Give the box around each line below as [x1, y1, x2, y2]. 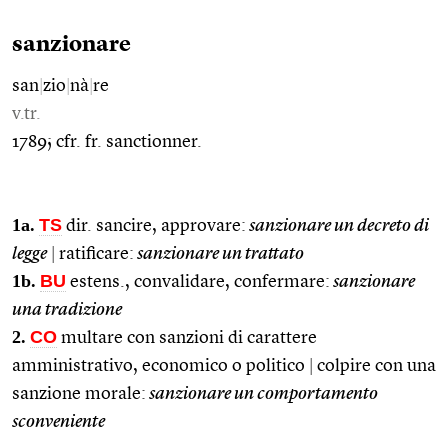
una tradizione [12, 300, 122, 319]
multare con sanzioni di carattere [57, 328, 317, 347]
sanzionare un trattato [134, 244, 304, 263]
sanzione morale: [12, 384, 146, 403]
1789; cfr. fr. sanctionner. [12, 132, 202, 151]
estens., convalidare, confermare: [66, 272, 330, 291]
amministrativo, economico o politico [12, 356, 309, 375]
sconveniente [12, 412, 105, 431]
